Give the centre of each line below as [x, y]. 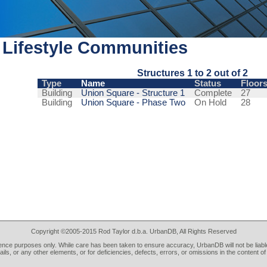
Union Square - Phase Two [133, 103]
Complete [213, 93]
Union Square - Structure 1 [133, 93]
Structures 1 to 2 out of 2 [193, 73]
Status [207, 84]
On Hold [210, 103]
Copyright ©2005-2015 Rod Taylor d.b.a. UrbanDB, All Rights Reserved [133, 231]
